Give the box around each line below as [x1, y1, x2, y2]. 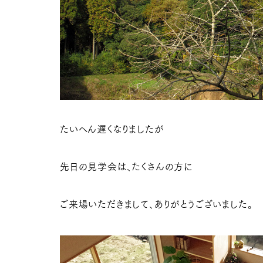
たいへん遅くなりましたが [60, 124, 164, 134]
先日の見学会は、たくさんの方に [60, 162, 193, 171]
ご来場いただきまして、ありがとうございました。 [60, 200, 253, 209]
